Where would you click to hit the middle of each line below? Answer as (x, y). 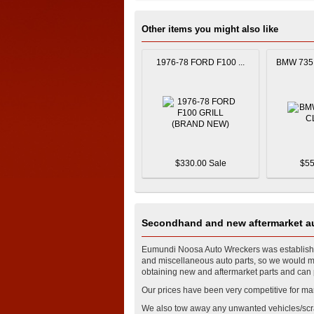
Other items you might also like (210, 29)
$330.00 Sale (200, 163)
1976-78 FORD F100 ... (200, 62)
